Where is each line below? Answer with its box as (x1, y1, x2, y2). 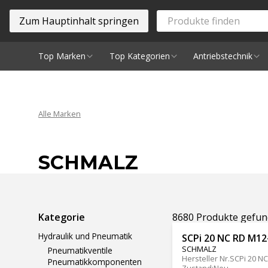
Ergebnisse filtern (47, 205, 127, 218)
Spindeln (38, 79, 71, 90)
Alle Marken (38, 108, 81, 119)
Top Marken (38, 50, 86, 62)
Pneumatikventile (48, 245, 112, 257)
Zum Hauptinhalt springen (19, 14, 139, 28)
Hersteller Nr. (182, 253, 230, 264)
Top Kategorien (109, 50, 170, 62)
